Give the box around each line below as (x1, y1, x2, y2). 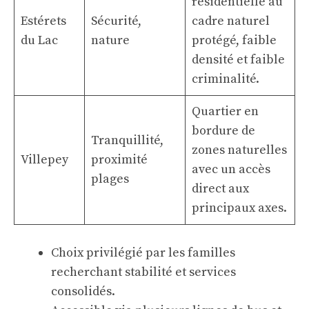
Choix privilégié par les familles (51, 245, 235, 261)
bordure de (192, 123, 255, 139)
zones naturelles (192, 142, 287, 158)
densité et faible (192, 52, 285, 68)
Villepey (21, 152, 68, 168)
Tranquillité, (91, 132, 163, 148)
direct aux (192, 181, 249, 197)
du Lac (21, 32, 58, 48)
